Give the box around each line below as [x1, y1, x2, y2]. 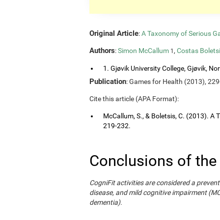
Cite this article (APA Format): [89, 94, 179, 103]
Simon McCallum [118, 46, 169, 55]
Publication [89, 77, 126, 86]
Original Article [89, 28, 138, 38]
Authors [89, 46, 115, 55]
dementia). [89, 198, 122, 206]
